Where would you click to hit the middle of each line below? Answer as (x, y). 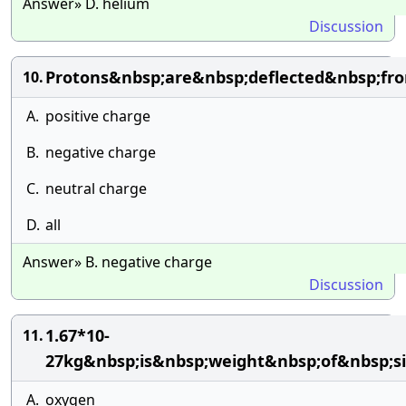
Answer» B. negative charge (117, 262)
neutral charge (96, 188)
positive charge (98, 116)
